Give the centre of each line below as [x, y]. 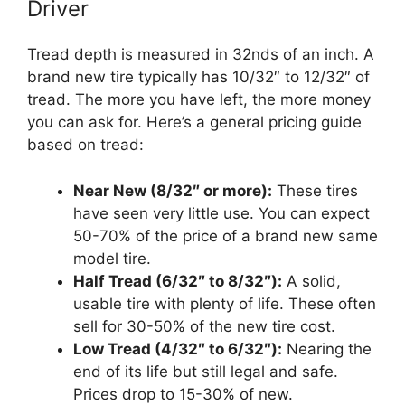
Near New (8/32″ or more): [173, 190]
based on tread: [85, 145]
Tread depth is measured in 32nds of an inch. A [201, 54]
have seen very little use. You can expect [221, 213]
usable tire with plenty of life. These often [225, 303]
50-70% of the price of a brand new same [226, 235]
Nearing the [327, 348]
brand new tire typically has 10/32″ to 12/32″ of [198, 77]
